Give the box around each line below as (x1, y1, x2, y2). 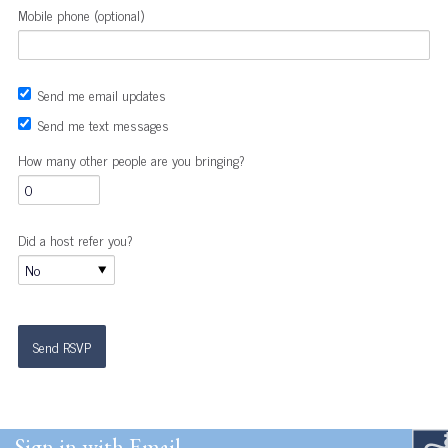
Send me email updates (37, 82, 166, 106)
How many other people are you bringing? (17, 147, 245, 171)
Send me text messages (37, 112, 169, 136)
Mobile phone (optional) (17, 2, 144, 26)
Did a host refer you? (17, 227, 133, 251)
